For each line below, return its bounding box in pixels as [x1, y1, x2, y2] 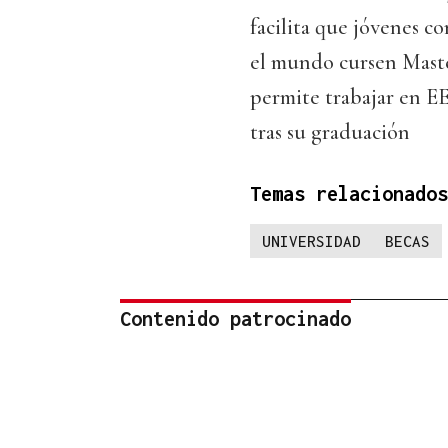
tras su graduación [250, 119, 410, 146]
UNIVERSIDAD [262, 232, 361, 251]
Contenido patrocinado [120, 307, 351, 331]
